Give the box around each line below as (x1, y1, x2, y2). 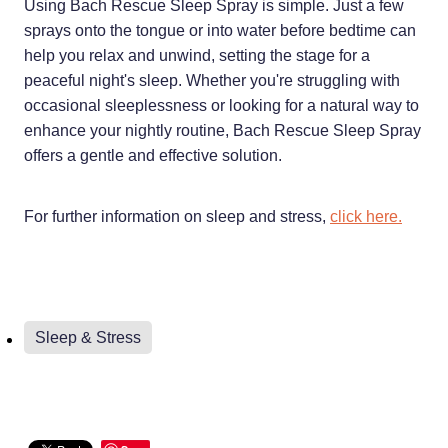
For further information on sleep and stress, (24, 208, 330, 226)
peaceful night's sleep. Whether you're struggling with (24, 72, 400, 90)
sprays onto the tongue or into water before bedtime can (24, 22, 416, 40)
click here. (330, 208, 402, 226)
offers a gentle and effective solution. (24, 147, 282, 165)
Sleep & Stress (35, 329, 141, 347)
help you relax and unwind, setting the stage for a (24, 47, 370, 65)
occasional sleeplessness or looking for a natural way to (24, 97, 419, 115)
